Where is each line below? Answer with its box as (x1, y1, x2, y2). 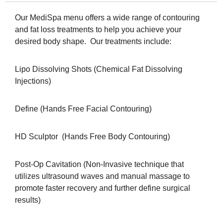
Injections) (15, 76, 51, 85)
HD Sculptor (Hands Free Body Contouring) (15, 132, 170, 141)
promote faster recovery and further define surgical (15, 183, 190, 192)
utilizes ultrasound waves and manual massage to (15, 171, 190, 180)
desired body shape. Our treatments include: (15, 37, 171, 46)
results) (15, 195, 41, 204)
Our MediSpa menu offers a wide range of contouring (15, 13, 200, 22)
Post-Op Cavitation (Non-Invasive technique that (15, 160, 184, 168)
